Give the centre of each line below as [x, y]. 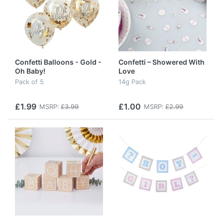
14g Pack [132, 82]
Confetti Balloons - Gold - [58, 62]
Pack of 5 [29, 82]
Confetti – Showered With [162, 62]
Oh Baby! [30, 71]
